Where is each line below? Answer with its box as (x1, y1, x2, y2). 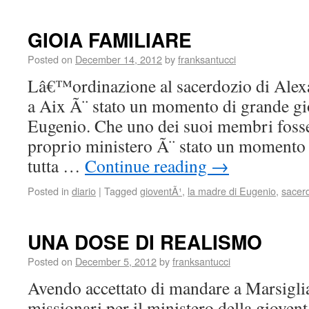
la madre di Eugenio (188, 183, 276, 198)
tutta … (28, 154, 85, 177)
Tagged (104, 183, 137, 198)
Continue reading (85, 154, 211, 177)
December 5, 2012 (75, 254, 157, 268)
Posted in (28, 183, 69, 198)
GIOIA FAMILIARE (28, 26, 192, 54)
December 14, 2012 (75, 52, 162, 66)
